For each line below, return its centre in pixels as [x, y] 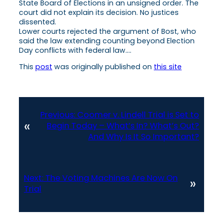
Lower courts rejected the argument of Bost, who [108, 31]
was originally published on [103, 67]
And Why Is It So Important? [144, 137]
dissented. [38, 22]
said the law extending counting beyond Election [107, 41]
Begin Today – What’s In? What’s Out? [123, 126]
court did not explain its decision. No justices [99, 12]
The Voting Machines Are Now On [111, 178]
